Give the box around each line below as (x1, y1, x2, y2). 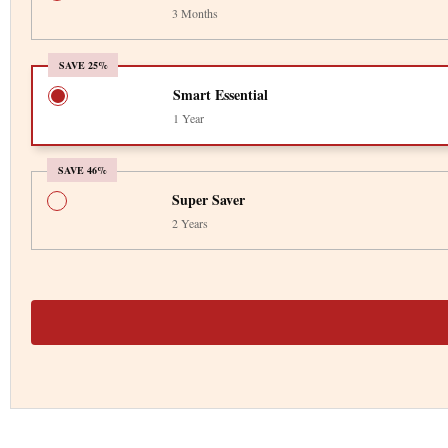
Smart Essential (172, 83, 268, 105)
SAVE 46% (57, 162, 107, 177)
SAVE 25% (58, 57, 108, 72)
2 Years (172, 214, 208, 231)
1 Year (172, 109, 204, 126)
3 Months (172, 4, 218, 21)
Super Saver (172, 188, 245, 210)
